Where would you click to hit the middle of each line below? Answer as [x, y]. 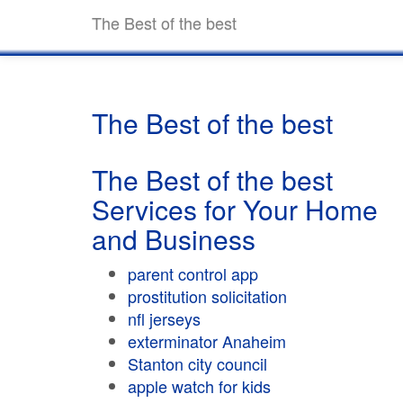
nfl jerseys [164, 318]
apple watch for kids [199, 386]
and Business [174, 239]
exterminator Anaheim [207, 341]
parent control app [193, 273]
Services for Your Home [235, 209]
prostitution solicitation [207, 296]
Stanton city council [197, 363]
